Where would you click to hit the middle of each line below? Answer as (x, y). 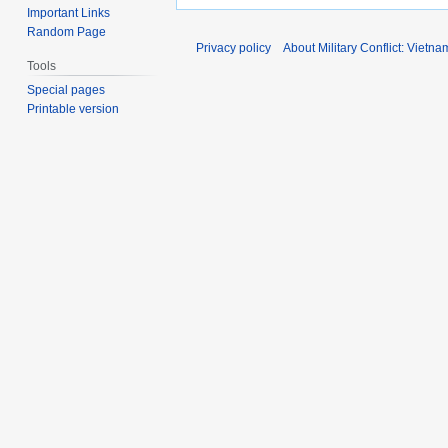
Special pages (66, 90)
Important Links (69, 13)
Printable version (73, 109)
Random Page (67, 32)
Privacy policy (233, 48)
